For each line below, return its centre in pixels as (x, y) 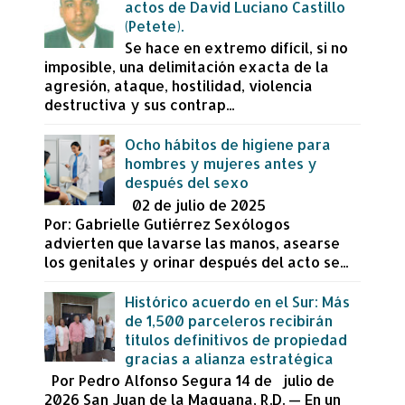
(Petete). (155, 25)
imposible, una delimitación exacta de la (187, 67)
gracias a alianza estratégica (230, 359)
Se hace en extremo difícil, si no (237, 48)
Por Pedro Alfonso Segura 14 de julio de (193, 381)
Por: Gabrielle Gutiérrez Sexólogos (167, 223)
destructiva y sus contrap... (139, 105)
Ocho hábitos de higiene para (228, 145)
